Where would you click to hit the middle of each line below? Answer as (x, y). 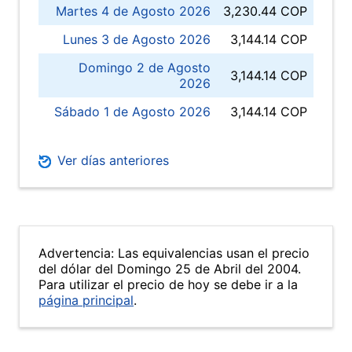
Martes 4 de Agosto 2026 (133, 11)
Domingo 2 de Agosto (145, 68)
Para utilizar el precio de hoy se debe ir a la (168, 284)
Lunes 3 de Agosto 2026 (137, 39)
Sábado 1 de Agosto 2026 (132, 112)
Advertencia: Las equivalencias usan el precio (174, 253)
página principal (86, 300)
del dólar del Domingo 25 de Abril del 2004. (170, 269)
